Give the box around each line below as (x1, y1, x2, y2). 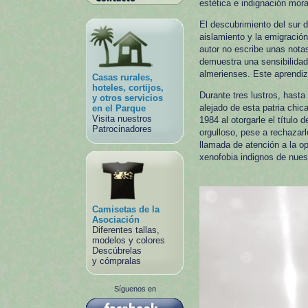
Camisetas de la (92, 204, 159, 214)
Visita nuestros (92, 113, 152, 124)
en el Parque (92, 103, 146, 113)
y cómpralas (92, 256, 141, 266)
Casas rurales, (92, 72, 153, 82)
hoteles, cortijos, (92, 82, 164, 93)
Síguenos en (113, 285, 156, 293)
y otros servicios (92, 93, 163, 103)
